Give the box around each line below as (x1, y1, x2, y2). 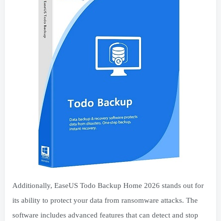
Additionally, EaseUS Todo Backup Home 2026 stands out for (12, 182, 204, 189)
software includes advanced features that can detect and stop (12, 211, 198, 219)
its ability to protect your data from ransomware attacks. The (12, 196, 198, 204)
